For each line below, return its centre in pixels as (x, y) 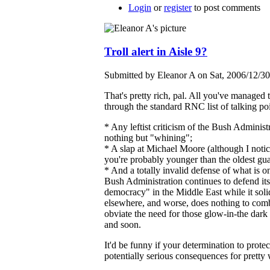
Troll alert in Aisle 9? (156, 51)
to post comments (226, 8)
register (178, 8)
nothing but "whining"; (148, 137)
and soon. (123, 224)
